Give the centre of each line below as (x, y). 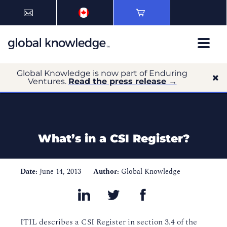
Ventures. (48, 81)
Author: (106, 172)
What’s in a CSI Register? (113, 139)
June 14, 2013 (60, 172)
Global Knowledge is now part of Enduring (102, 73)
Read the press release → (122, 81)
